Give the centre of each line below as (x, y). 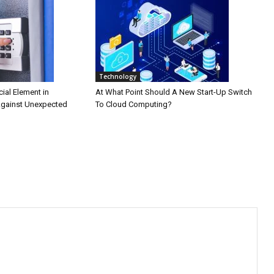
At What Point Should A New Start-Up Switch (174, 92)
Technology (118, 76)
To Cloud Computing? (134, 104)
